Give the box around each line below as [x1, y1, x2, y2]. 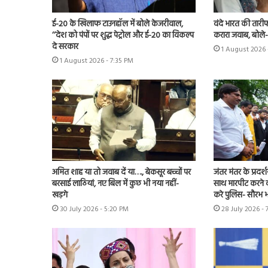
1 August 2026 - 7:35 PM [60, 55, 133, 68]
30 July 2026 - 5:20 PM [60, 203, 129, 215]
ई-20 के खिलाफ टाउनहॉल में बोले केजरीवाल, [52, 17, 183, 32]
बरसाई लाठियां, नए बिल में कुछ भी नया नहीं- [52, 176, 179, 191]
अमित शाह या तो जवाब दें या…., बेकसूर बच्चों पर [52, 165, 191, 179]
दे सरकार [52, 40, 78, 54]
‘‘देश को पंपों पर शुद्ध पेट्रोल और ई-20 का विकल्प [52, 29, 194, 43]
